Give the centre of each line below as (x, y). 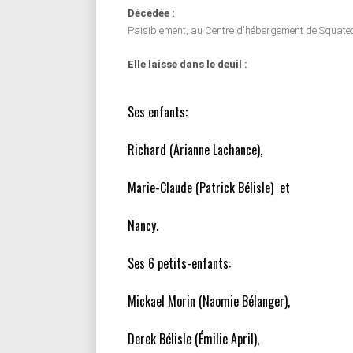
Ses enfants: (158, 112)
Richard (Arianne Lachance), (195, 150)
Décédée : (151, 13)
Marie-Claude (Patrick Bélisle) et (209, 188)
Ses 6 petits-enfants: (179, 263)
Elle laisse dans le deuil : (188, 64)
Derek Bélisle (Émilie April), (193, 339)
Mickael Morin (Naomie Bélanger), (209, 301)
